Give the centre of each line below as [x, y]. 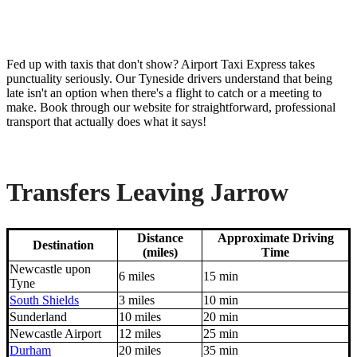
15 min [221, 277]
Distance [160, 238]
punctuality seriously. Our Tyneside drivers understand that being [169, 79]
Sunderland [38, 317]
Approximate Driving [275, 238]
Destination [63, 245]
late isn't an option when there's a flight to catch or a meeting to [164, 93]
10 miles [140, 317]
